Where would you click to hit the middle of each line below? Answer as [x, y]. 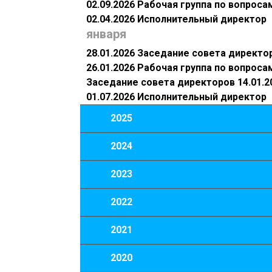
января [106, 34]
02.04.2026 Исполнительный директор [176, 19]
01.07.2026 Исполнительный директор [176, 97]
